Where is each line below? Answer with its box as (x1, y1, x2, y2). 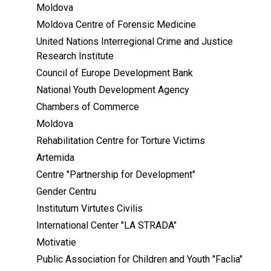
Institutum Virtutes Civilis (36, 203, 143, 215)
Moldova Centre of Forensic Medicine (36, 19, 196, 31)
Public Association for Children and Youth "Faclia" (36, 253, 243, 266)
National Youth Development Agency (36, 84, 189, 96)
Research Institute (36, 50, 114, 62)
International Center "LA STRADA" (36, 220, 177, 232)
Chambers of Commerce (36, 101, 139, 113)
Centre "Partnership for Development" (36, 169, 195, 181)
